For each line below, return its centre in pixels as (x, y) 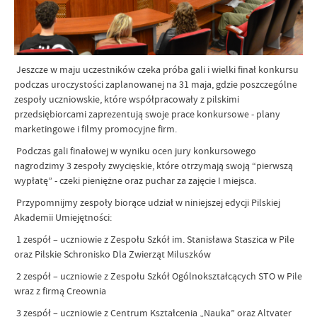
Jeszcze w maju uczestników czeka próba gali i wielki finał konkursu (157, 69)
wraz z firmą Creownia (60, 290)
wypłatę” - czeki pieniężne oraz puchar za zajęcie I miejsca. (135, 180)
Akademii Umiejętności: (63, 217)
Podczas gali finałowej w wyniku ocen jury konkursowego (136, 150)
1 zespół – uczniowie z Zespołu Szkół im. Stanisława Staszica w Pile (155, 239)
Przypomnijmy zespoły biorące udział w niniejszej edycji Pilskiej (148, 202)
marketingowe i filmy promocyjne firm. (96, 128)
